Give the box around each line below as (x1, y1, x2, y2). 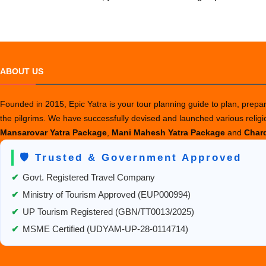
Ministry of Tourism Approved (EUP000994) (23, 190, 191, 199)
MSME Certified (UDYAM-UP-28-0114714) (23, 224, 188, 234)
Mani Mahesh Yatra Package (112, 128, 227, 137)
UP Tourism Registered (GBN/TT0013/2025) (23, 207, 194, 217)
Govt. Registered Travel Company (23, 173, 155, 182)
